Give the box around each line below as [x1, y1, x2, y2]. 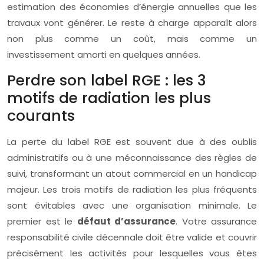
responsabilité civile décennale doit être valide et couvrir [7, 231, 257, 244]
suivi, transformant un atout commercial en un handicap [7, 167, 257, 180]
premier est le [7, 215, 77, 228]
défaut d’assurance [77, 215, 176, 228]
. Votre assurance [176, 215, 257, 228]
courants [7, 105, 75, 127]
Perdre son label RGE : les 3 [7, 70, 206, 91]
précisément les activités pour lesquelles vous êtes [7, 247, 257, 260]
